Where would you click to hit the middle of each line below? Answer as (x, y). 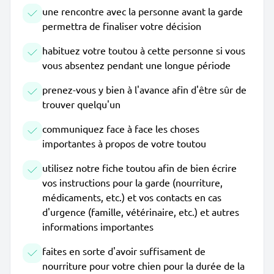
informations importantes (98, 226)
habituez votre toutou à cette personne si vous (144, 50)
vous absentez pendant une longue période (136, 65)
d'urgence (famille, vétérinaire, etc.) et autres (141, 212)
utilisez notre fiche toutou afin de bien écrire (139, 168)
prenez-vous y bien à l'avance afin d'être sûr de (144, 89)
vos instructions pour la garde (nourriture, (132, 182)
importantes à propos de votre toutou (124, 143)
